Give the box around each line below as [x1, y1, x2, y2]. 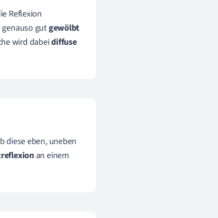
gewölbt [48, 22, 80, 34]
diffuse [51, 36, 77, 48]
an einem [34, 149, 69, 162]
